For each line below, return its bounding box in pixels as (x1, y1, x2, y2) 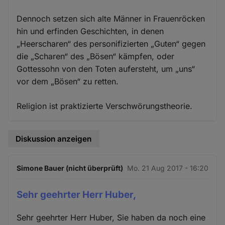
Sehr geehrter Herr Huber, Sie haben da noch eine (17, 212, 206, 222)
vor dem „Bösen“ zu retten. (17, 76, 119, 86)
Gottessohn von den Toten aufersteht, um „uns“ (17, 63, 195, 74)
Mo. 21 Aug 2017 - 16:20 (127, 164, 208, 173)
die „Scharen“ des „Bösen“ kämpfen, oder (17, 51, 175, 61)
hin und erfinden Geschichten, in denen (17, 26, 164, 36)
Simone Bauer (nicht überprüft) (17, 164, 124, 173)
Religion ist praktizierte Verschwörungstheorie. (17, 100, 193, 111)
